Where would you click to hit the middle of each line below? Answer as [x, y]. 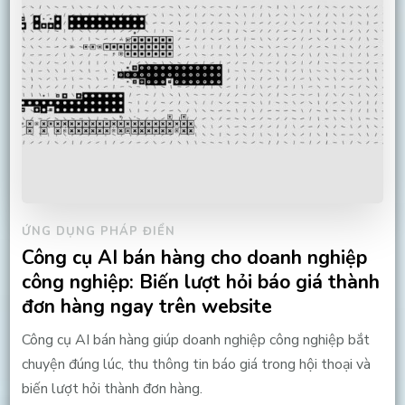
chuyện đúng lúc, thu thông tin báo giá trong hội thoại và [196, 365]
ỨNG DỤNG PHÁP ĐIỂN [98, 232]
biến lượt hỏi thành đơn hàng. [112, 389]
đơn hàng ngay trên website [146, 307]
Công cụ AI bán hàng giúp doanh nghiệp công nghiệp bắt [195, 340]
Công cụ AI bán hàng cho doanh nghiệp [194, 258]
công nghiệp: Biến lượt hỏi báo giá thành [200, 283]
